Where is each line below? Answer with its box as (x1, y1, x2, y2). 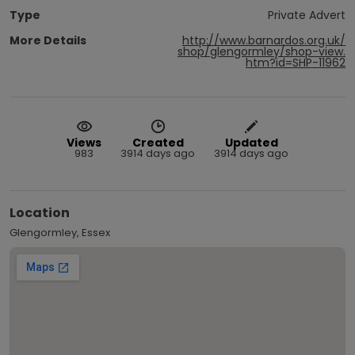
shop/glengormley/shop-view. (177, 43, 345, 59)
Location (10, 203, 70, 222)
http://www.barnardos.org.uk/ (182, 32, 345, 48)
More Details (10, 32, 86, 48)
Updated (224, 134, 278, 151)
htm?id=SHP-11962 (246, 54, 345, 71)
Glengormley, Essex (10, 224, 110, 240)
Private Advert (268, 6, 345, 23)
